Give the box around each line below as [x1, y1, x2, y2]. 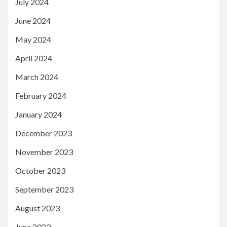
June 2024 [15, 16, 51, 26]
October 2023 [15, 166, 65, 176]
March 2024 [15, 72, 58, 82]
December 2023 [15, 128, 72, 138]
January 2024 [15, 109, 62, 120]
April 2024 [15, 53, 52, 63]
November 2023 [15, 147, 73, 157]
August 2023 [15, 203, 60, 213]
